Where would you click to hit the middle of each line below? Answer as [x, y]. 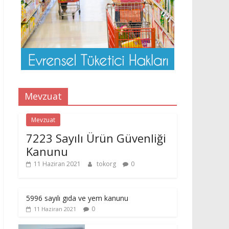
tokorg [107, 164]
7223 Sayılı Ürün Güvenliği [96, 138]
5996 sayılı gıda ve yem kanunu [77, 198]
